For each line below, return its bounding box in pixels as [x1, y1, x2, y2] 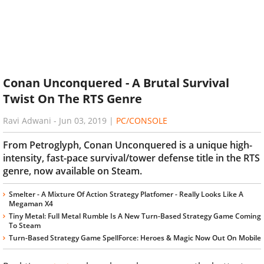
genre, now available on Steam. [3, 164, 142, 177]
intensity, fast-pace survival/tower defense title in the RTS [3, 151, 260, 164]
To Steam [9, 220, 41, 230]
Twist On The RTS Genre [3, 91, 142, 107]
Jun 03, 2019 [59, 114, 107, 126]
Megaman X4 [9, 198, 53, 209]
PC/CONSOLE [116, 114, 167, 126]
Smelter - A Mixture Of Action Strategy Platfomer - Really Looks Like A [9, 189, 243, 199]
